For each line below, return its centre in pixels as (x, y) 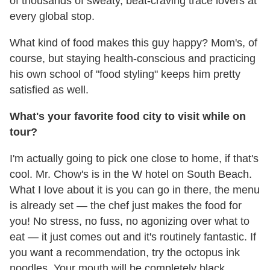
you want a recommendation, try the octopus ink (125, 252)
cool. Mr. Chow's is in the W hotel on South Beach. (131, 174)
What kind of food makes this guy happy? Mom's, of (133, 42)
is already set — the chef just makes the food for (126, 205)
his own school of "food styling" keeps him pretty (125, 74)
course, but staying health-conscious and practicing (133, 58)
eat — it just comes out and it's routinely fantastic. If (133, 237)
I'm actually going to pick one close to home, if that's (134, 158)
